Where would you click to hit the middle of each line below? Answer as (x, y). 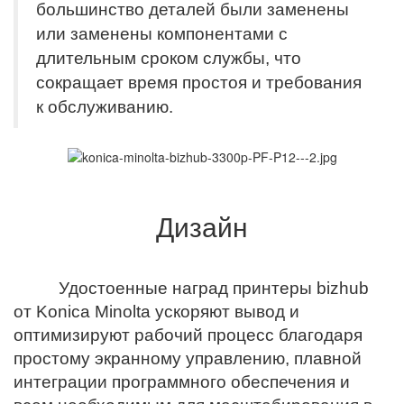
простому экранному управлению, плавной (188, 359)
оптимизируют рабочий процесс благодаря (188, 335)
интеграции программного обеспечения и (182, 382)
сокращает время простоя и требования (199, 82)
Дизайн (202, 226)
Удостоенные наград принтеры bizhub (191, 289)
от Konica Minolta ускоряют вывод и (156, 312)
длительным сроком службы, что (169, 58)
